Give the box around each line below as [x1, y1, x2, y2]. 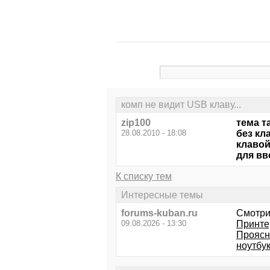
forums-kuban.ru [121, 207, 198, 218]
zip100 [121, 118, 151, 128]
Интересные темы [121, 189, 203, 200]
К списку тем [116, 171, 172, 182]
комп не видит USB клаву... [121, 99, 241, 110]
